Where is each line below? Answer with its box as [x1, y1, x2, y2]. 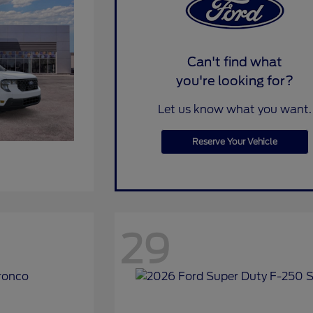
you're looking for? [175, 73, 293, 88]
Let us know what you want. [157, 102, 312, 116]
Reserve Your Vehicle [191, 136, 277, 147]
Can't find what [187, 54, 282, 69]
